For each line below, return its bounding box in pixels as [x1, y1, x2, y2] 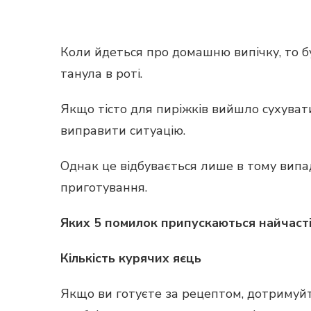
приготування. [60, 179, 147, 196]
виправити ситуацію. [60, 122, 185, 139]
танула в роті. [60, 65, 142, 82]
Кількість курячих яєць [60, 250, 201, 267]
